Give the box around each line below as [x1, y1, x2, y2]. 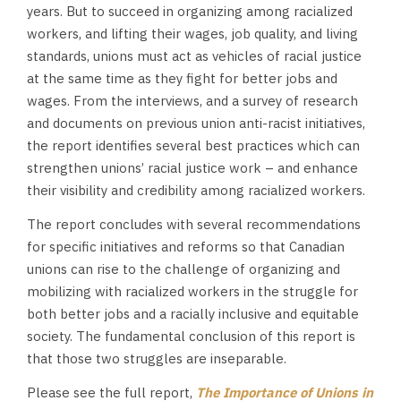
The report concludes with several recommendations [27, 216, 361, 233]
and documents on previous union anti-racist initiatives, [27, 115, 365, 132]
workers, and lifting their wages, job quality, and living [27, 25, 358, 42]
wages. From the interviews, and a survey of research [27, 92, 358, 109]
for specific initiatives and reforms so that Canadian [27, 238, 345, 255]
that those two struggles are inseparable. [27, 350, 286, 367]
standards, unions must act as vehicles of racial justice [27, 47, 362, 64]
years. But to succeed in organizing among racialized [27, 3, 353, 20]
